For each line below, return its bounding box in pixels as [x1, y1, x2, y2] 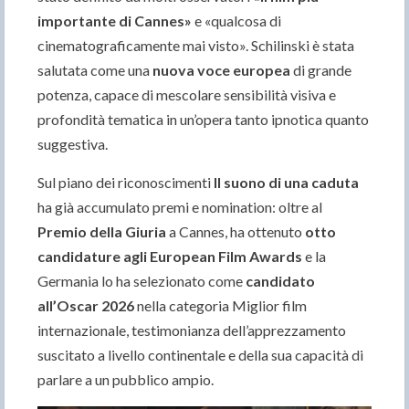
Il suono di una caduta [214, 173, 359, 191]
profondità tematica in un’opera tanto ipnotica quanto [37, 110, 369, 128]
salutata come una [37, 60, 152, 79]
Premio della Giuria [37, 222, 166, 240]
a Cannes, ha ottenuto [166, 222, 305, 240]
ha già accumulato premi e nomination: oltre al [37, 197, 322, 215]
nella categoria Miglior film [134, 296, 307, 314]
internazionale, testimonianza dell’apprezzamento [37, 320, 346, 339]
